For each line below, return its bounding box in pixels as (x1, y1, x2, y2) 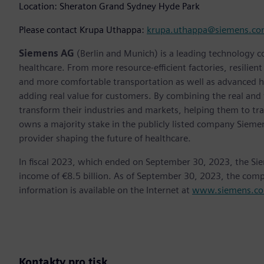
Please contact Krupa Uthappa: (19, 24, 147, 35)
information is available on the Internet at (19, 184, 192, 196)
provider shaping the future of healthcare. (19, 132, 191, 144)
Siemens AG (19, 47, 74, 59)
